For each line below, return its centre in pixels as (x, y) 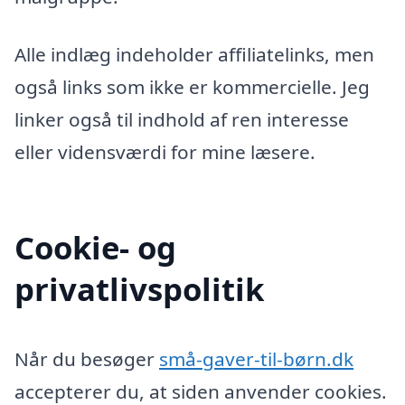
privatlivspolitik (139, 288)
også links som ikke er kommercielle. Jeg (192, 86)
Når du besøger (87, 359)
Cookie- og (95, 247)
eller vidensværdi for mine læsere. (165, 151)
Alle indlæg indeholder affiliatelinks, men (194, 54)
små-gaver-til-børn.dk (256, 359)
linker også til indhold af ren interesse (182, 119)
